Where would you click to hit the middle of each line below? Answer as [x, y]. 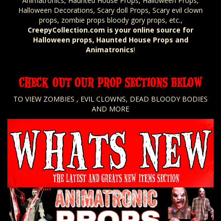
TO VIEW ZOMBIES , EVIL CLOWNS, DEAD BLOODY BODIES [110, 99]
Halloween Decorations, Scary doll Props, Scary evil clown [110, 10]
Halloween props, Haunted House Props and [110, 39]
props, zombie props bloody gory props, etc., [110, 20]
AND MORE [110, 109]
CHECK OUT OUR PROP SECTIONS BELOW [110, 82]
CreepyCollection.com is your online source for [110, 30]
